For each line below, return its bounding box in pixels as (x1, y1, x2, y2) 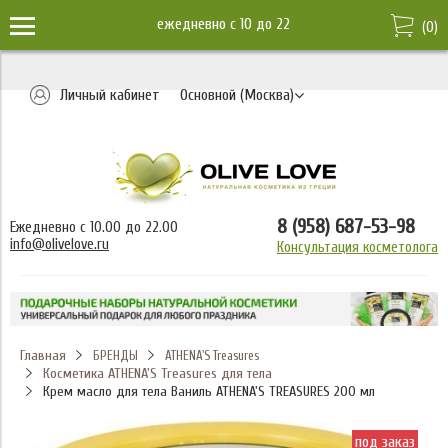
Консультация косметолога (277, 239, 438, 256)
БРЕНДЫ (92, 347, 138, 363)
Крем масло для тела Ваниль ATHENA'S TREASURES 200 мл (42, 382, 375, 400)
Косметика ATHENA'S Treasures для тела (42, 364, 272, 382)
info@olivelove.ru (10, 235, 109, 253)
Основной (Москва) (180, 86, 294, 104)
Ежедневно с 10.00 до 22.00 (10, 218, 178, 236)
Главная (20, 346, 66, 364)
